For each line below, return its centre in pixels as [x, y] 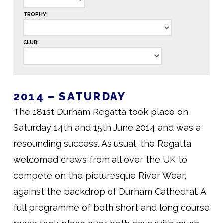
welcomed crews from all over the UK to [100, 160]
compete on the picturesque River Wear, [100, 176]
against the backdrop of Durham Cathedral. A [109, 192]
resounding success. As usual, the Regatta [102, 144]
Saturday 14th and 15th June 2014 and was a [107, 128]
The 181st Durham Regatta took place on [101, 112]
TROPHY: [35, 14]
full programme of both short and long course [111, 208]
